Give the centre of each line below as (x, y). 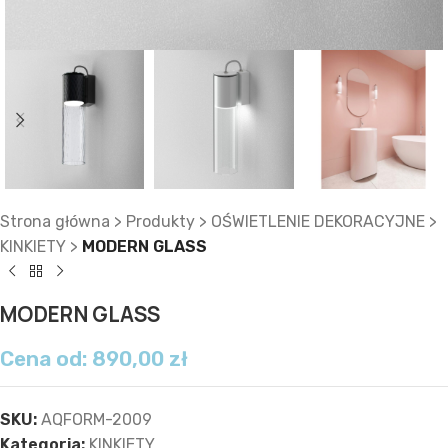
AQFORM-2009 (96, 420)
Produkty (160, 222)
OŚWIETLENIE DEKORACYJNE (318, 222)
